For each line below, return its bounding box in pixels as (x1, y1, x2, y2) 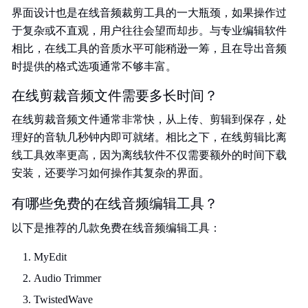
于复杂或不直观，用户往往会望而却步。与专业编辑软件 (12, 25, 287, 36)
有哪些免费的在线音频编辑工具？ (12, 196, 218, 211)
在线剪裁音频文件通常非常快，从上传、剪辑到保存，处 (12, 113, 287, 125)
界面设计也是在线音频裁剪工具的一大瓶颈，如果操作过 (12, 7, 287, 19)
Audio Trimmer (34, 272, 101, 284)
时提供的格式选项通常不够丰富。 (12, 60, 177, 72)
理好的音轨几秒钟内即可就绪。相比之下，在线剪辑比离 (12, 131, 287, 143)
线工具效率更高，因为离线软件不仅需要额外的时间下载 (12, 149, 287, 161)
